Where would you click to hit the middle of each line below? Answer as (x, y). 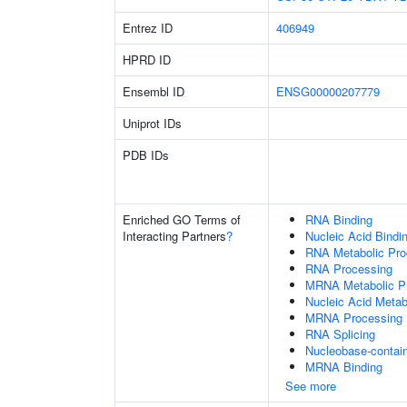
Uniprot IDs (152, 123)
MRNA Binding (344, 367)
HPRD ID (147, 60)
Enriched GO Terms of (182, 219)
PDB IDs (146, 155)
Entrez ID (148, 28)
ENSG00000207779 (328, 91)
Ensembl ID (154, 91)
